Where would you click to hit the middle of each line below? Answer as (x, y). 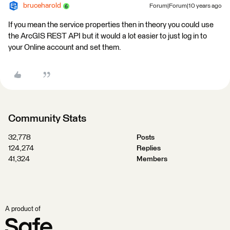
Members (152, 159)
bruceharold (42, 6)
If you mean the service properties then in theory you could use (111, 25)
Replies (148, 148)
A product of (23, 209)
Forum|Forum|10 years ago (186, 6)
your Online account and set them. (65, 47)
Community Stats (47, 119)
